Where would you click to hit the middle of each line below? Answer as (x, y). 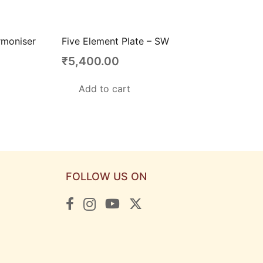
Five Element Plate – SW (115, 41)
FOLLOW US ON (106, 177)
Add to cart (104, 89)
